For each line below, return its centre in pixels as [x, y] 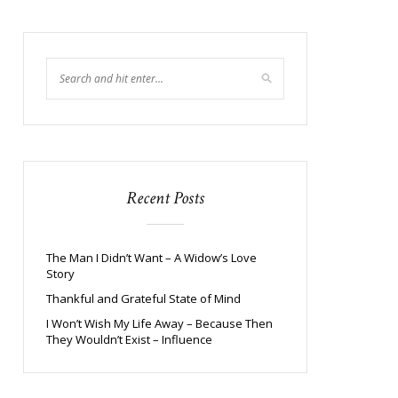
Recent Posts [165, 198]
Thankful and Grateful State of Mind [143, 298]
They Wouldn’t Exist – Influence [129, 339]
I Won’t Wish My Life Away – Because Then [159, 323]
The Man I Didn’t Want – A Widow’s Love [151, 258]
